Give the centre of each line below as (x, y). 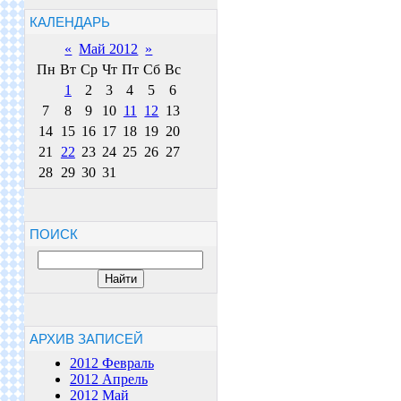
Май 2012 (109, 49)
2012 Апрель (108, 379)
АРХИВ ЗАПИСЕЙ (86, 339)
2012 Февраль (111, 363)
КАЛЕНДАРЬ (69, 22)
